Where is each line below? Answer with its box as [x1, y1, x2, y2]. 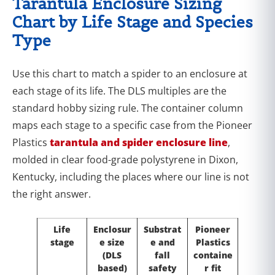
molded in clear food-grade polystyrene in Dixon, [12, 152, 238, 166]
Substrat [144, 223, 181, 235]
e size [99, 236, 125, 248]
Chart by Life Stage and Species [12, 12, 253, 32]
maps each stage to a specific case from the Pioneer [12, 118, 252, 132]
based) [97, 261, 127, 274]
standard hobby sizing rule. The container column [12, 101, 243, 115]
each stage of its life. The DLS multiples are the [12, 83, 227, 98]
